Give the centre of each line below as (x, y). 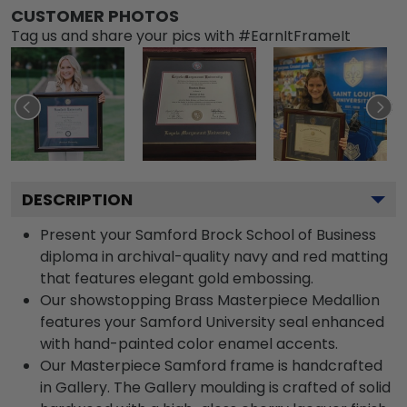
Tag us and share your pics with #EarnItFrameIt (181, 35)
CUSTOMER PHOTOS (95, 15)
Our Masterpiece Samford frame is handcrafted (211, 365)
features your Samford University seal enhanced (212, 322)
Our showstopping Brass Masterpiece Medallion (210, 300)
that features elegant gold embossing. (177, 278)
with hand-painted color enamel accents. (189, 343)
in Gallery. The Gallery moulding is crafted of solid (215, 387)
